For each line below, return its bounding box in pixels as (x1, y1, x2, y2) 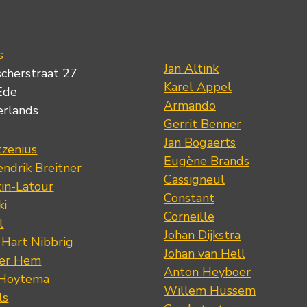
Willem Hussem (163, 282, 256, 299)
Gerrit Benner (163, 116, 241, 133)
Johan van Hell (163, 245, 245, 262)
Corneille (163, 208, 214, 225)
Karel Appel (163, 79, 232, 96)
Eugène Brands (163, 153, 249, 170)
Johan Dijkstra (163, 227, 241, 244)
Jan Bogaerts (163, 134, 236, 151)
